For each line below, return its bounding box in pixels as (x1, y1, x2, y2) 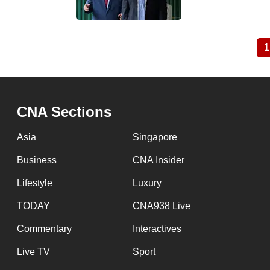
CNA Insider (132, 155, 184, 165)
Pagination (75, 51, 125, 62)
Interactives (132, 224, 181, 234)
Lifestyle (17, 178, 52, 188)
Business (17, 155, 57, 165)
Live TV (17, 246, 50, 257)
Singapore (132, 132, 177, 142)
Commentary (17, 224, 72, 234)
